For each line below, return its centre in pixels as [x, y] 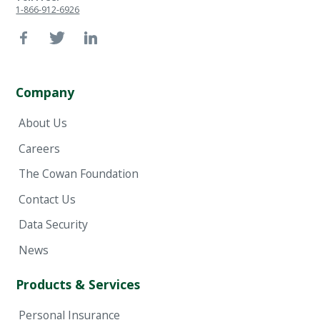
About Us [42, 123]
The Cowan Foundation [78, 174]
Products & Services [78, 284]
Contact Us [47, 199]
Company [45, 92]
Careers [39, 148]
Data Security [53, 225]
